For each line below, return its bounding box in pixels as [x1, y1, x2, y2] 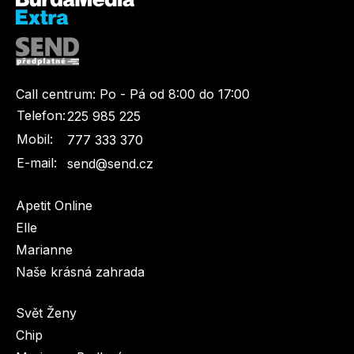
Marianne [16, 242, 73, 258]
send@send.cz [67, 156, 153, 172]
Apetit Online [16, 198, 92, 214]
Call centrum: [16, 86, 96, 103]
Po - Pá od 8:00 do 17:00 [100, 86, 250, 103]
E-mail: [17, 155, 57, 171]
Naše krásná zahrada [16, 264, 145, 281]
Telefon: [17, 107, 66, 124]
